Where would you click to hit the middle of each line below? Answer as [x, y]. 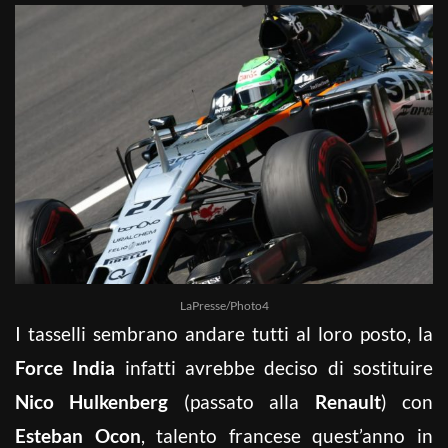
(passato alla [241, 401]
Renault [347, 401]
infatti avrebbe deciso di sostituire [274, 367]
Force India [65, 367]
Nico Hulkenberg [92, 401]
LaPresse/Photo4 [224, 305]
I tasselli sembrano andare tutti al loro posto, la [224, 333]
